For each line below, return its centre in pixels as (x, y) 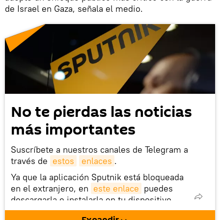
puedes (157, 189)
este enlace (116, 189)
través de (30, 161)
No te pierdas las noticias (101, 112)
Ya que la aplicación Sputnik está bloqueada (97, 177)
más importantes (73, 130)
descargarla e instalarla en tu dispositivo (91, 200)
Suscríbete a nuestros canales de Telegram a (99, 150)
